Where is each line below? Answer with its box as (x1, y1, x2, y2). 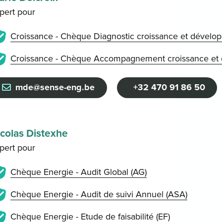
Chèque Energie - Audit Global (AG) (10, 166, 147, 178)
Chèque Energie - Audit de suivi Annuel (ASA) (10, 189, 187, 200)
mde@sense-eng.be (15, 82, 95, 93)
